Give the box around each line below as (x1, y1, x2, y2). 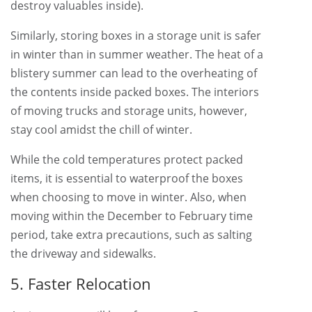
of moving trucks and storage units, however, (10, 103, 247, 118)
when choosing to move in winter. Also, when (10, 189, 247, 205)
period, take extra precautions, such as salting (10, 227, 252, 242)
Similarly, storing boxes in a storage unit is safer (10, 28, 261, 43)
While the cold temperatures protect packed (10, 152, 243, 167)
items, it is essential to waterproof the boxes (10, 171, 243, 186)
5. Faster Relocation (10, 273, 151, 294)
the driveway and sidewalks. (10, 246, 156, 261)
